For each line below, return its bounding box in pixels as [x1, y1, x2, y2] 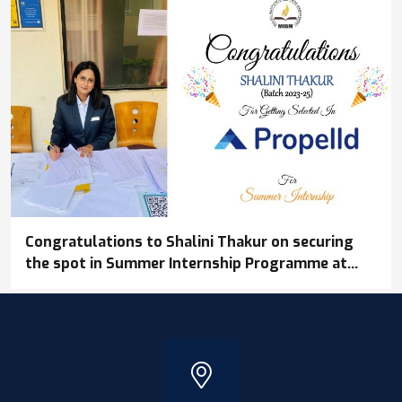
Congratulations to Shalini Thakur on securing [25, 232, 354, 252]
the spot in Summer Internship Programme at [25, 254, 347, 274]
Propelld [25, 275, 86, 295]
